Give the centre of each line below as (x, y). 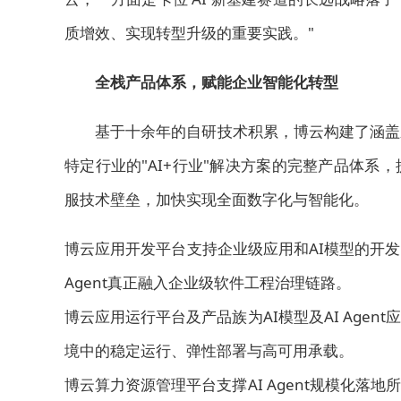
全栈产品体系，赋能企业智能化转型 (217, 82)
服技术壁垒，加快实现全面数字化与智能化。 (217, 199)
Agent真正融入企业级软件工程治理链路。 (208, 282)
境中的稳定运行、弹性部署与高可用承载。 (209, 350)
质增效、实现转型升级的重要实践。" (189, 33)
